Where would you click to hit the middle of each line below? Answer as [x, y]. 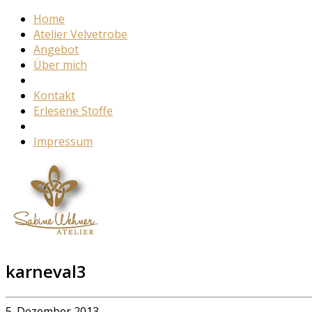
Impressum [63, 141]
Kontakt [54, 95]
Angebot [56, 49]
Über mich [60, 65]
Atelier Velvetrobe [80, 34]
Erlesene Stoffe [73, 111]
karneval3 [46, 271]
